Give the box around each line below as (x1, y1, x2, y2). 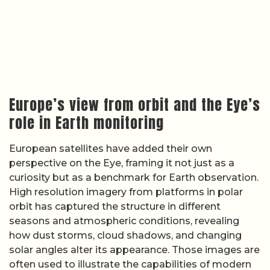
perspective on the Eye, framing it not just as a (9, 157, 234, 169)
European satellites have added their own (9, 142, 212, 154)
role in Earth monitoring (9, 111, 164, 134)
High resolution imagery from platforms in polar (9, 186, 243, 198)
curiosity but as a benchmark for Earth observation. (9, 171, 259, 183)
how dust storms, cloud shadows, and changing (9, 229, 242, 241)
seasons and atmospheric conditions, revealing (9, 215, 239, 227)
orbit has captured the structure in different (9, 200, 221, 212)
